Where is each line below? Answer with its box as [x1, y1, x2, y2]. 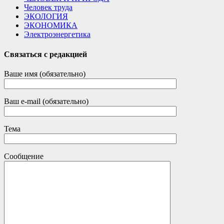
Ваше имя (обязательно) [4, 69, 85, 78]
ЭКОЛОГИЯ [24, 12, 68, 21]
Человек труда [24, 3, 72, 12]
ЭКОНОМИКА [24, 21, 77, 30]
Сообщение [4, 151, 43, 160]
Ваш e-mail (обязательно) [4, 96, 88, 105]
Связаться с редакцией [4, 49, 87, 58]
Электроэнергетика [24, 30, 90, 39]
